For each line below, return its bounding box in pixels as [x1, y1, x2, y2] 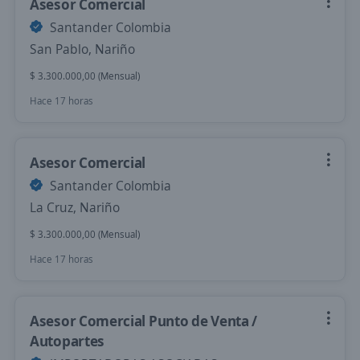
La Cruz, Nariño [30, 198, 120, 216]
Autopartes [30, 331, 104, 350]
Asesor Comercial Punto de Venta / [30, 311, 258, 330]
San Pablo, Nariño [30, 40, 135, 58]
